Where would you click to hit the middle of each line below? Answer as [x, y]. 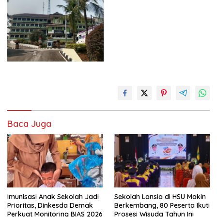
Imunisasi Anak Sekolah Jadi [53, 197]
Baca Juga [29, 124]
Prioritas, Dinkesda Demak [50, 206]
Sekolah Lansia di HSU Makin [160, 197]
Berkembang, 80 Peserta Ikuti [162, 206]
